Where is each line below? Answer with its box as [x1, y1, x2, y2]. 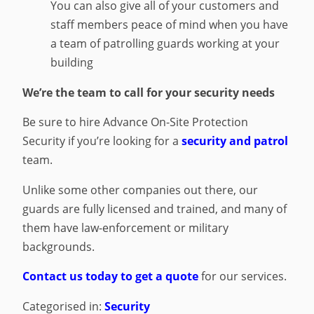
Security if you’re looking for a [22, 133, 182, 149]
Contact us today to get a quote [22, 268, 199, 285]
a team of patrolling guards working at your [50, 36, 280, 52]
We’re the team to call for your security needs [22, 84, 275, 100]
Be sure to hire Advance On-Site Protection [22, 114, 249, 130]
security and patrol [182, 133, 289, 149]
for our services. [198, 268, 287, 285]
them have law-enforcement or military [22, 219, 229, 235]
